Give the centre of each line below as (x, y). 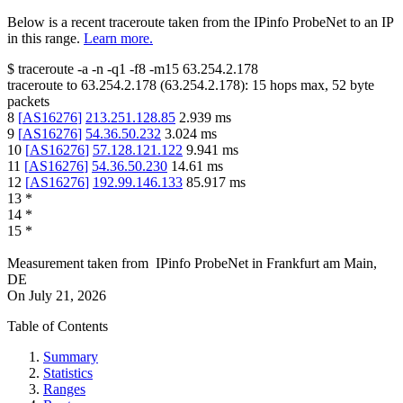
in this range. (44, 39)
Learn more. (118, 39)
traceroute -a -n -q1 (72, 69)
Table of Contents (58, 327)
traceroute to (42, 85)
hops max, (299, 85)
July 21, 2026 (67, 296)
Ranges (64, 390)
